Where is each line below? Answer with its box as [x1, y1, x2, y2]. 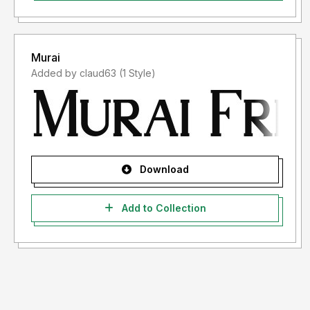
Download [136, 163, 189, 176]
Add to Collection [118, 202, 206, 215]
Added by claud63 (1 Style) [119, 67, 156, 80]
